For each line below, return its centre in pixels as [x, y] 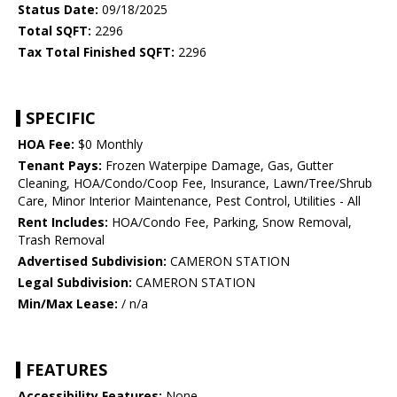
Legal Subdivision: [75, 283]
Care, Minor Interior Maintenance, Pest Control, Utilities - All [189, 201]
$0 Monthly [109, 144]
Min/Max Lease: [68, 304]
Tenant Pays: [60, 166]
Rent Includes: [63, 222]
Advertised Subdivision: [92, 261]
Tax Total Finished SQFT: [96, 52]
